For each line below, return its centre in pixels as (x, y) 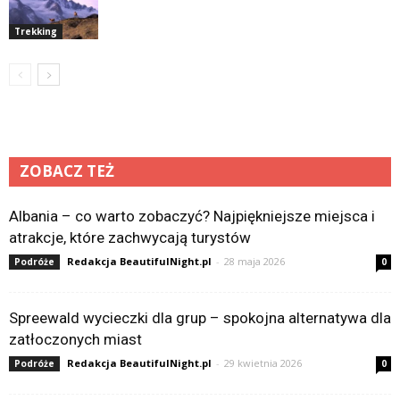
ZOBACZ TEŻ (67, 171)
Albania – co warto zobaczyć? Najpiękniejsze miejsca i (192, 217)
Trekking (36, 32)
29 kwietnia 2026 (263, 363)
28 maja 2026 (254, 262)
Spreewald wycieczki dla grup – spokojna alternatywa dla (200, 318)
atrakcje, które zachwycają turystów (130, 238)
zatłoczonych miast (75, 340)
